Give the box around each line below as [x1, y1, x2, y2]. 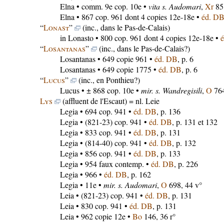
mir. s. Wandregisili [140, 85, 202, 95]
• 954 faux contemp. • [77, 158, 151, 169]
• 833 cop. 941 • [77, 127, 133, 137]
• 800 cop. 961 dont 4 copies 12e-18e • [93, 32, 220, 43]
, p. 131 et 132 [171, 116, 217, 127]
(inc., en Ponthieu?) [76, 74, 140, 85]
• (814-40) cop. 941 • [77, 137, 149, 148]
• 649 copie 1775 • [95, 64, 158, 74]
